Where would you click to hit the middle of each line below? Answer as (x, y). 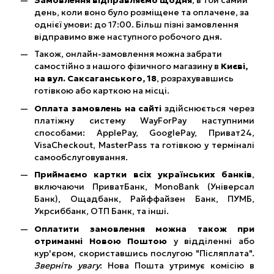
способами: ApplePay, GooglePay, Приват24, (144, 132)
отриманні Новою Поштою (101, 241)
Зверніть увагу (67, 265)
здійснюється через (210, 108)
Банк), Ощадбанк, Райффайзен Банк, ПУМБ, (144, 199)
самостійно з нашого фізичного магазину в (128, 66)
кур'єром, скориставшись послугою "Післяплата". (144, 253)
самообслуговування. (81, 157)
